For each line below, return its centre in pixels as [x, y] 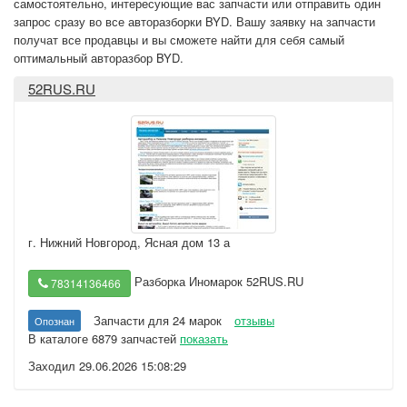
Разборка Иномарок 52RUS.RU [217, 282]
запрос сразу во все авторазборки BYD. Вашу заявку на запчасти [194, 21]
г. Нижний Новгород [83, 242]
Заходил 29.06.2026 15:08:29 [107, 366]
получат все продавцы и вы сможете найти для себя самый [179, 40]
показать [204, 338]
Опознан [55, 321]
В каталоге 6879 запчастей [104, 338]
